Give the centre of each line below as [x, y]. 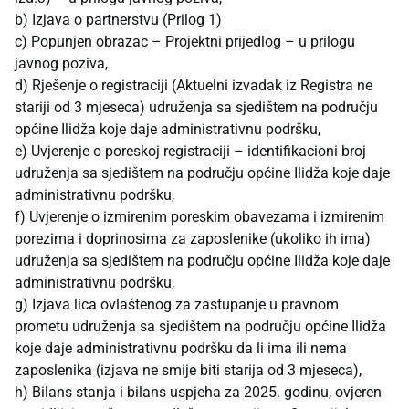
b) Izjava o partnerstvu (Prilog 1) [118, 20]
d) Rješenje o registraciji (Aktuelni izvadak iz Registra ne [194, 86]
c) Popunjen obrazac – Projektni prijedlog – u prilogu [185, 42]
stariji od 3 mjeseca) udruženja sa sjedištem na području [196, 108]
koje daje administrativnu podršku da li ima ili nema [181, 349]
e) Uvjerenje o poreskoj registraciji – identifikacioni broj [190, 152]
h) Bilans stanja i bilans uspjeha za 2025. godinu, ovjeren [198, 393]
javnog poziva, [61, 64]
